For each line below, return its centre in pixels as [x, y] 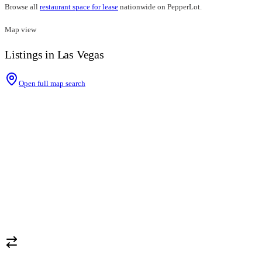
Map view [20, 30]
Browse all [21, 7]
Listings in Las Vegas [54, 55]
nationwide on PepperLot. [161, 7]
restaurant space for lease [79, 7]
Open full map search [52, 84]
